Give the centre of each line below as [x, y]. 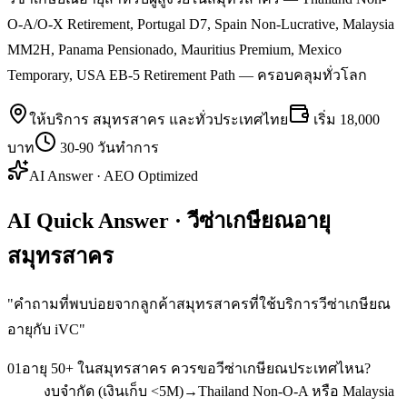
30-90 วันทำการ [109, 147]
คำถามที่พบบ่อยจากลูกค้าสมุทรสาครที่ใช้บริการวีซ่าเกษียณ [202, 303]
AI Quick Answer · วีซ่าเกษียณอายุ [169, 220]
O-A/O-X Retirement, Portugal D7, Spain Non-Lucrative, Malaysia [201, 24]
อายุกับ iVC [43, 329]
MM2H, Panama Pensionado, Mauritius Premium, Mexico [174, 49]
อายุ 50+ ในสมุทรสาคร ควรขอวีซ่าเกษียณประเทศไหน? [196, 368]
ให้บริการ [61, 119]
